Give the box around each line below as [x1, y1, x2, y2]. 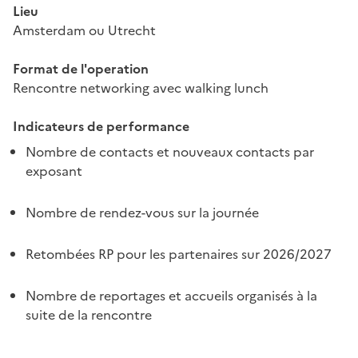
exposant [26, 161, 82, 181]
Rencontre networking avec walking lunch [13, 78, 268, 97]
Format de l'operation [13, 59, 149, 78]
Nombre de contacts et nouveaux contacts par [26, 142, 314, 161]
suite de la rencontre [26, 305, 152, 324]
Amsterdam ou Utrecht [13, 21, 156, 40]
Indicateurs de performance [13, 117, 189, 136]
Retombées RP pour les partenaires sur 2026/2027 [26, 245, 332, 264]
